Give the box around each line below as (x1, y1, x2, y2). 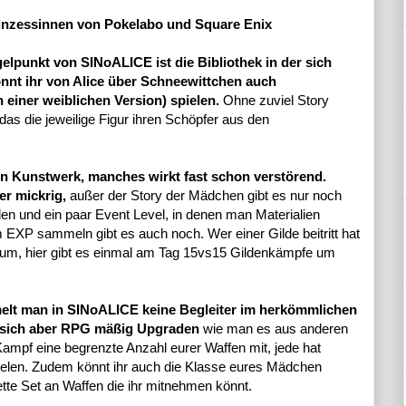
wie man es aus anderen (199, 321, 348, 337)
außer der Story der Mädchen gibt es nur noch (70, 188, 342, 204)
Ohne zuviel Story (219, 92, 329, 109)
